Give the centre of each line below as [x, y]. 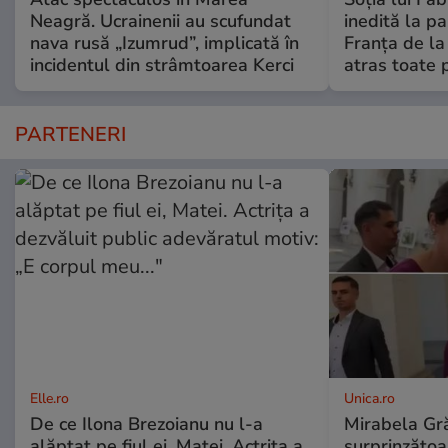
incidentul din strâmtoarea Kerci [162, 65]
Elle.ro [49, 399]
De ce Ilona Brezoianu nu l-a [146, 424]
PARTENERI [70, 135]
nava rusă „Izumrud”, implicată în [164, 43]
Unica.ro [369, 399]
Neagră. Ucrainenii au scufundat [160, 21]
